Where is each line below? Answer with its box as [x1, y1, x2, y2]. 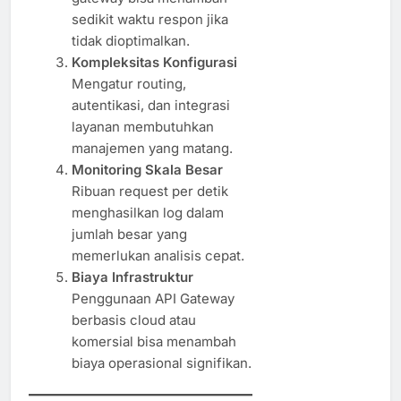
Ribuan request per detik [71, 182, 228, 200]
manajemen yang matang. [71, 139, 233, 157]
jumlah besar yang [71, 225, 187, 243]
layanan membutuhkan [71, 117, 214, 135]
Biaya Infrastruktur [71, 268, 193, 286]
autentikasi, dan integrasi [71, 96, 230, 114]
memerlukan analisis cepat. [71, 246, 244, 264]
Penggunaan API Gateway [71, 289, 235, 307]
